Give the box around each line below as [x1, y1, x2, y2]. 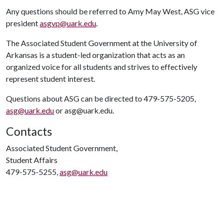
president [6, 18, 40, 28]
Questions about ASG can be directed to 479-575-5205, [6, 94, 196, 103]
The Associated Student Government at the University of [6, 38, 197, 48]
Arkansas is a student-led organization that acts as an [6, 50, 185, 59]
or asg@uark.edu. [54, 106, 115, 115]
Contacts [6, 124, 52, 138]
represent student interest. [6, 74, 95, 83]
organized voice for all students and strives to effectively [6, 62, 197, 71]
